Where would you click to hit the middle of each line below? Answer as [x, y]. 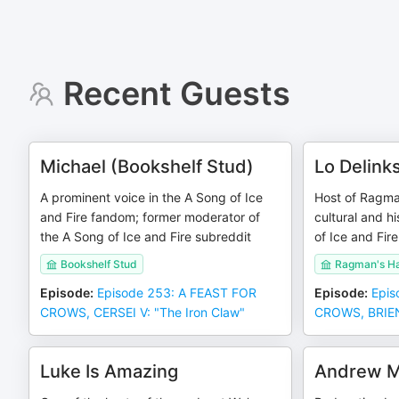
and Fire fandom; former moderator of [150, 217]
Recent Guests [176, 94]
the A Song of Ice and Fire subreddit [146, 236]
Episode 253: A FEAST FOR [177, 293]
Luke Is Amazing [109, 371]
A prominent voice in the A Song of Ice [151, 197]
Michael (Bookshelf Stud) [147, 167]
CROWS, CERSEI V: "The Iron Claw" [142, 312]
